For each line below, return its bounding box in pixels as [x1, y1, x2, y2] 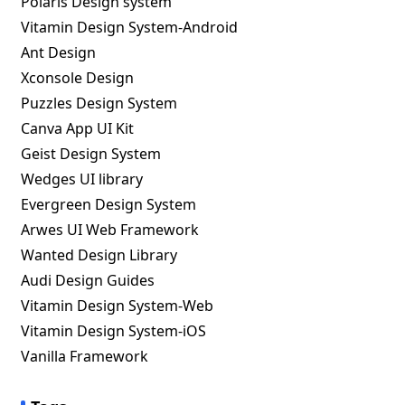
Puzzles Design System [21, 93, 178, 113]
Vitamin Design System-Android [21, 17, 239, 37]
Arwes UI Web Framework [21, 220, 200, 240]
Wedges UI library [21, 169, 144, 189]
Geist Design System [21, 144, 162, 164]
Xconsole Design [21, 68, 135, 88]
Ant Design [21, 42, 97, 62]
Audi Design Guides [21, 270, 155, 290]
